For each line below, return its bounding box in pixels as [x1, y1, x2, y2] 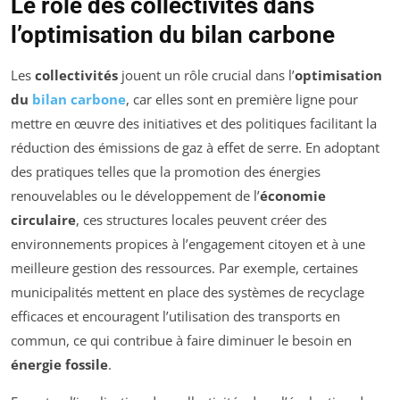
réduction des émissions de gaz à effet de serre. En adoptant [11, 137, 379, 156]
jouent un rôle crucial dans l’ [118, 65, 295, 84]
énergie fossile [11, 354, 108, 373]
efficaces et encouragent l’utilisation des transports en [11, 306, 340, 325]
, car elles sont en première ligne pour [126, 89, 358, 108]
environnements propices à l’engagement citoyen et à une [11, 234, 365, 253]
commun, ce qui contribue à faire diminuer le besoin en [11, 330, 352, 349]
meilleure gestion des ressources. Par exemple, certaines [11, 258, 358, 277]
